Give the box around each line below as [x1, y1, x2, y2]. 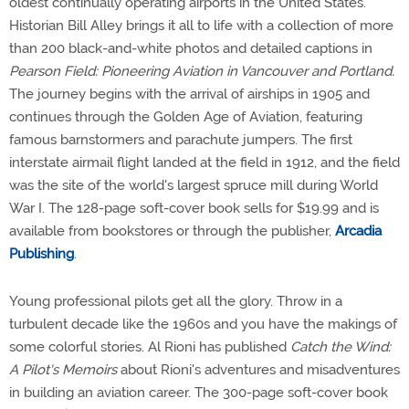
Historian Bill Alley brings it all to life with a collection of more [9, 17, 393, 34]
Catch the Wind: [290, 339, 391, 355]
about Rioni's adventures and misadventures [117, 362, 400, 378]
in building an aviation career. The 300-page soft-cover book [9, 384, 388, 401]
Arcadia [335, 223, 382, 239]
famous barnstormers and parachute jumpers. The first [9, 131, 352, 148]
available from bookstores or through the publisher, [9, 223, 335, 239]
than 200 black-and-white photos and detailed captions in [9, 40, 372, 57]
